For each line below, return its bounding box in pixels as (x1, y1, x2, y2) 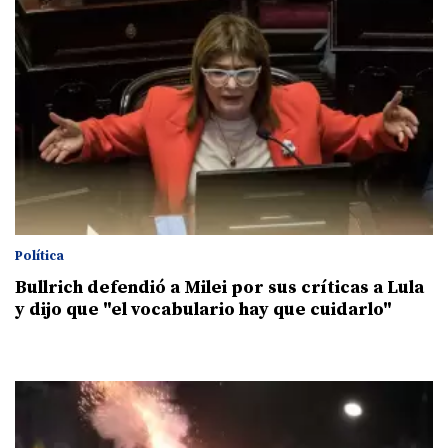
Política (15, 248, 64, 265)
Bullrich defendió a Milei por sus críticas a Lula (15, 276, 424, 300)
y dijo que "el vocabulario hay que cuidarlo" (15, 298, 392, 322)
